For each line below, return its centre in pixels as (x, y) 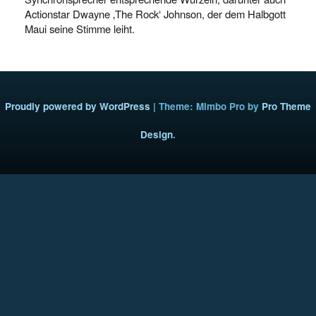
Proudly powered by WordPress (78, 106)
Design (157, 134)
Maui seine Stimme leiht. (80, 29)
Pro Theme (286, 106)
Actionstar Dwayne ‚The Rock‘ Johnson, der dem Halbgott (155, 14)
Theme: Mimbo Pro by (210, 106)
